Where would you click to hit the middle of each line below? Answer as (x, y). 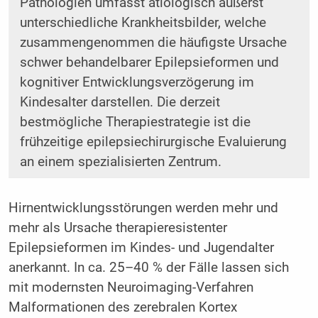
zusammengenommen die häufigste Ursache (153, 43)
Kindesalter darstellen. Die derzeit (120, 103)
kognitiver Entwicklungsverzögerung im (137, 83)
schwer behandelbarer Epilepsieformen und (149, 63)
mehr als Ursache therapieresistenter (117, 228)
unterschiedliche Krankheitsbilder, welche (143, 23)
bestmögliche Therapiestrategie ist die (135, 122)
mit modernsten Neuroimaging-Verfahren (131, 288)
